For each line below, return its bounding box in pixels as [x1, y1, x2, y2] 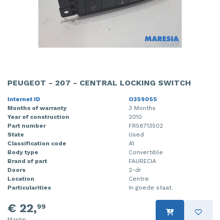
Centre [129, 175, 149, 182]
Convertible [129, 148, 163, 156]
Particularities [7, 184, 51, 191]
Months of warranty [7, 104, 67, 111]
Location [7, 175, 34, 182]
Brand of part [7, 157, 47, 165]
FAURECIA [129, 157, 156, 165]
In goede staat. [129, 184, 173, 191]
